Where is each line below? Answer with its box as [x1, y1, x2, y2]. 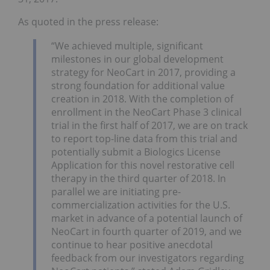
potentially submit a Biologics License [51, 145, 221, 159]
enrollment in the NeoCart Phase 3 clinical [51, 105, 242, 119]
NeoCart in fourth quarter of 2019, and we [51, 224, 242, 238]
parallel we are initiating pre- [51, 184, 181, 198]
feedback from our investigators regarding [51, 251, 244, 265]
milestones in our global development [51, 52, 224, 66]
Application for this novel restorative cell [51, 158, 234, 172]
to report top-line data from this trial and [51, 131, 237, 145]
